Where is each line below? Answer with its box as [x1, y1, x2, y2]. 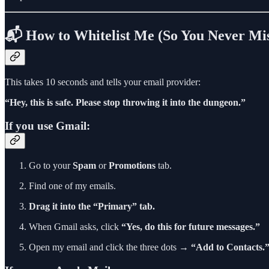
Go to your [29, 160, 73, 171]
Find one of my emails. [29, 180, 116, 191]
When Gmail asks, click [29, 221, 121, 232]
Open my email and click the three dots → [29, 241, 191, 252]
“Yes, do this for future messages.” [121, 221, 260, 232]
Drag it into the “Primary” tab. [29, 201, 155, 211]
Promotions [109, 160, 156, 171]
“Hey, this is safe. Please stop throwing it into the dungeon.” [5, 97, 246, 108]
